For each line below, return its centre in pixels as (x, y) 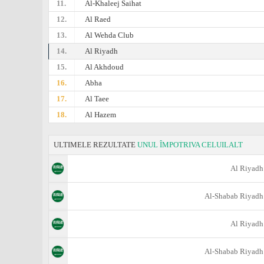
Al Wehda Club (110, 35)
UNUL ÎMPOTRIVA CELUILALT (190, 145)
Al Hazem (101, 115)
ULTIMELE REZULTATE (95, 145)
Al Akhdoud (105, 67)
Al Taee (97, 99)
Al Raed (98, 19)
